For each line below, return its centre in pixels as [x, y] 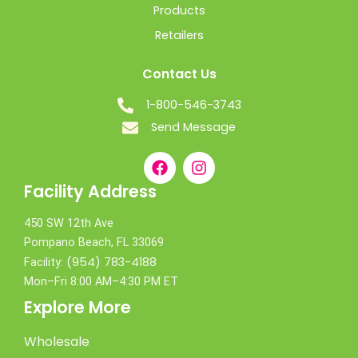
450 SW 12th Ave [69, 224]
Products [179, 11]
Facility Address [90, 192]
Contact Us [179, 74]
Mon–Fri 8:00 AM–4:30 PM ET [101, 282]
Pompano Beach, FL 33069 [94, 243]
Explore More [78, 308]
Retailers [179, 36]
